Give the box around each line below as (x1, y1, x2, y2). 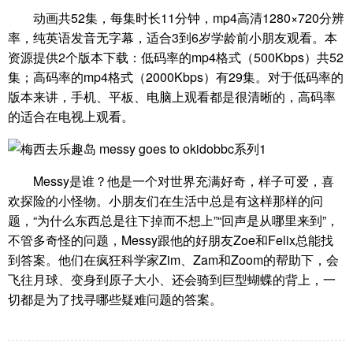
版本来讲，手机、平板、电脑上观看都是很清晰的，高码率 (8, 87, 336, 106)
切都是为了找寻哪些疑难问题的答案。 (8, 290, 222, 308)
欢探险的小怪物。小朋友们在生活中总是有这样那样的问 (8, 191, 323, 210)
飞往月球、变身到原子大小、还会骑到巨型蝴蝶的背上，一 (8, 270, 336, 288)
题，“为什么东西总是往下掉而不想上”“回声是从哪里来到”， (8, 211, 339, 229)
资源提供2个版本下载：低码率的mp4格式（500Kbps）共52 (8, 48, 344, 66)
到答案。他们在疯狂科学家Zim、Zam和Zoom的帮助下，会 (8, 251, 339, 269)
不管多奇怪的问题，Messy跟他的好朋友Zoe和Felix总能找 (8, 231, 333, 249)
